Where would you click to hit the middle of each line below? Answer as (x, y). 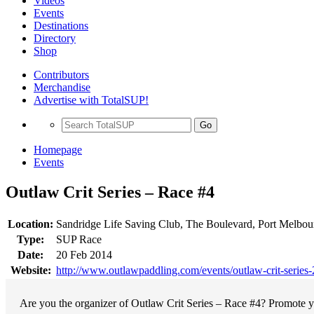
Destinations (61, 26)
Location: (30, 224)
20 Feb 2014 (84, 254)
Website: (30, 270)
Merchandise (62, 87)
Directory (55, 38)
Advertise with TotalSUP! (91, 100)
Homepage (58, 150)
